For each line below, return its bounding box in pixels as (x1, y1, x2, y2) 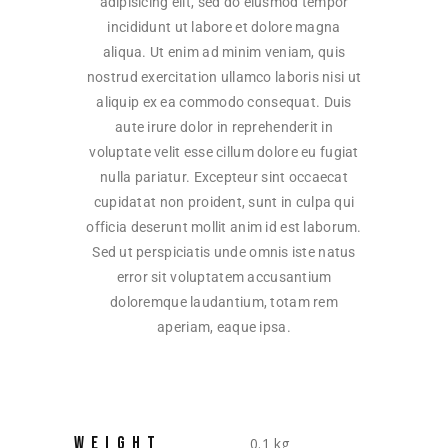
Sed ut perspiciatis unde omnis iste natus (92, 244, 356, 260)
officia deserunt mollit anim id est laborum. (86, 219, 362, 235)
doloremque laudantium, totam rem (110, 294, 338, 310)
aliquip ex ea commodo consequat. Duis (96, 94, 352, 110)
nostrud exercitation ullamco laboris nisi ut (86, 69, 362, 85)
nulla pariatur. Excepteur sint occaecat (100, 169, 348, 185)
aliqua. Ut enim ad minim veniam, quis (102, 44, 346, 60)
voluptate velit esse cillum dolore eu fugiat (89, 144, 359, 160)
